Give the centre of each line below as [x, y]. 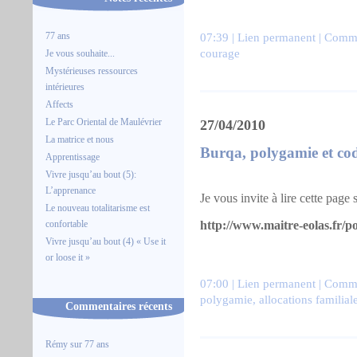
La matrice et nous [80, 139]
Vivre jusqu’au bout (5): [91, 175]
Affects [59, 104]
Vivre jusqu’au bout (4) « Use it [106, 241]
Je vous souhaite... [80, 53]
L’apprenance [71, 190]
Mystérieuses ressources [92, 71]
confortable [67, 224]
